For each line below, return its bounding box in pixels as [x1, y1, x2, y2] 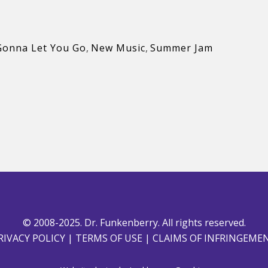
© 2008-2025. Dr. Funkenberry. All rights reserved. [22, 216, 246, 229]
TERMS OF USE [75, 232, 142, 245]
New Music [91, 41, 145, 54]
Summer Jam [150, 41, 213, 54]
